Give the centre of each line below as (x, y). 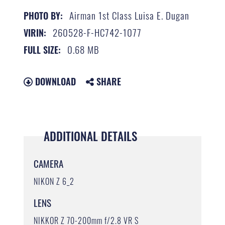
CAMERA (49, 163)
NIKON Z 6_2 (54, 181)
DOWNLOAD (54, 81)
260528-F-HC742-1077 (97, 32)
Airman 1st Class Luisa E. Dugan (130, 15)
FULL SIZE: (42, 49)
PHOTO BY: (43, 15)
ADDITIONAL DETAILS (91, 136)
